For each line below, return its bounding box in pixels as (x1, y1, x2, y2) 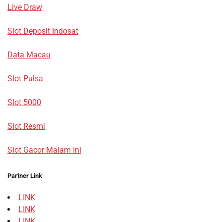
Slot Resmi (7, 121, 45, 131)
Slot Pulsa (7, 74, 43, 84)
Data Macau (7, 50, 51, 60)
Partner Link (7, 172, 42, 180)
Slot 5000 (7, 98, 41, 108)
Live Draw (7, 2, 42, 12)
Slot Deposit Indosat (7, 26, 78, 36)
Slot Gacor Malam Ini (7, 145, 81, 155)
